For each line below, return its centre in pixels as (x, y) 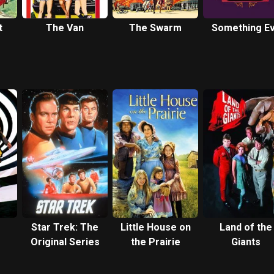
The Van (65, 28)
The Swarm (155, 28)
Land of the (246, 227)
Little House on (155, 227)
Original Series (65, 242)
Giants (246, 242)
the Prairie (155, 242)
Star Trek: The (65, 227)
